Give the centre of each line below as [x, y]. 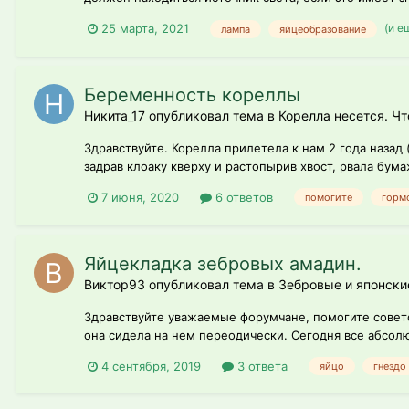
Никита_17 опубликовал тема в [181, 115]
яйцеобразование [323, 29]
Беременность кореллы [192, 94]
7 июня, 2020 [140, 197]
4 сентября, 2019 [151, 366]
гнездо [390, 367]
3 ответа [261, 366]
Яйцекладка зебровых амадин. [223, 263]
